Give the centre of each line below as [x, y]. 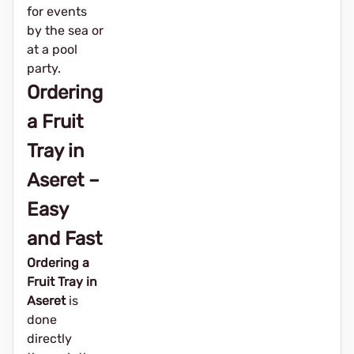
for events [57, 11]
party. [44, 68]
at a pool [52, 49]
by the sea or [65, 30]
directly [49, 339]
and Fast [64, 239]
